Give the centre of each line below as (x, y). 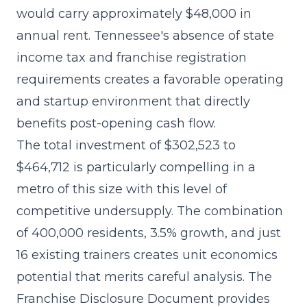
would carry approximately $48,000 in (134, 13)
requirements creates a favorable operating (150, 79)
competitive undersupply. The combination (150, 211)
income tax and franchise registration (132, 57)
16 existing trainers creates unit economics (147, 255)
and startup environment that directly (133, 101)
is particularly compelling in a (163, 167)
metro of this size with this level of (122, 189)
